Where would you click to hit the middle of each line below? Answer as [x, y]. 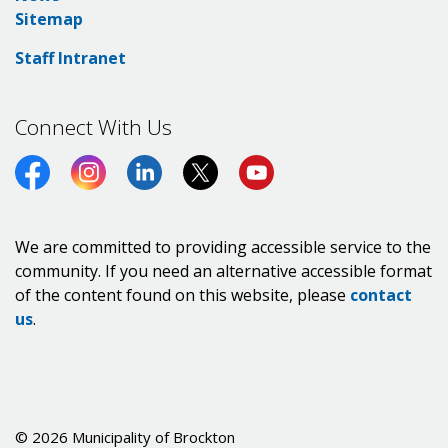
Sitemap [49, 18]
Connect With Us [93, 126]
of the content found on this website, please [182, 294]
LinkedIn [160, 188]
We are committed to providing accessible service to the [223, 246]
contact [381, 294]
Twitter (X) [227, 188]
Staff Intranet [70, 57]
